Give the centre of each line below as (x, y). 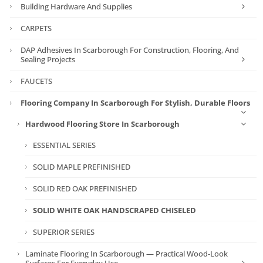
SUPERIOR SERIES (64, 232)
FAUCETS (37, 81)
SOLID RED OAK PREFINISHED (85, 188)
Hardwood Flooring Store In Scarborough (103, 124)
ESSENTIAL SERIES (65, 145)
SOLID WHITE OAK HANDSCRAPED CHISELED (115, 210)
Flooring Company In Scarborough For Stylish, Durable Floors (136, 102)
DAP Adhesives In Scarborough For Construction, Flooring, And (130, 50)
